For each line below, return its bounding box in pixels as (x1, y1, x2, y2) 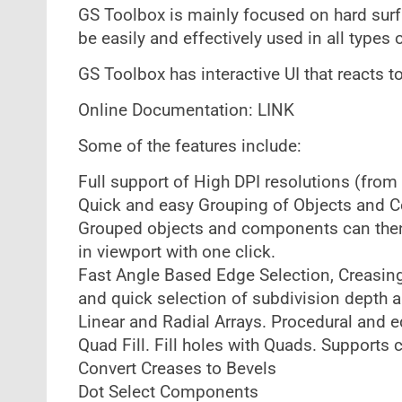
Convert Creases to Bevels (77, 359, 276, 379)
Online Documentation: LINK (77, 100, 294, 120)
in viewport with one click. (77, 242, 275, 262)
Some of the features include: (77, 136, 301, 156)
